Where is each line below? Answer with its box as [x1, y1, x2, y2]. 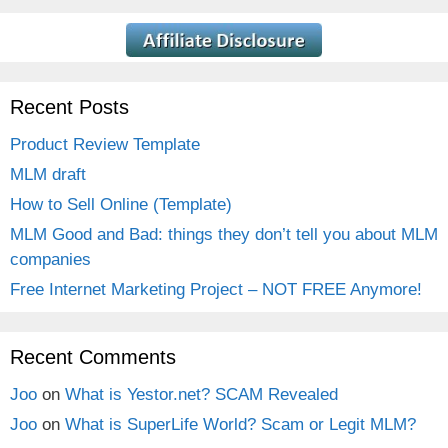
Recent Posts [10, 95, 129, 118]
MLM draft [10, 164, 86, 184]
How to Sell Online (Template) [10, 194, 232, 214]
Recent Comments [10, 345, 176, 368]
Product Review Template [10, 134, 200, 154]
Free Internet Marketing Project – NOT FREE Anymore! [10, 279, 422, 299]
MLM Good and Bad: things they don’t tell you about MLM [10, 224, 438, 244]
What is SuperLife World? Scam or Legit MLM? [65, 414, 416, 434]
